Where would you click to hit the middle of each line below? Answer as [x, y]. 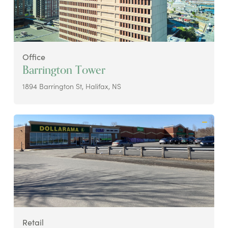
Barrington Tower [64, 70]
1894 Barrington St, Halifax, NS [72, 86]
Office [34, 57]
